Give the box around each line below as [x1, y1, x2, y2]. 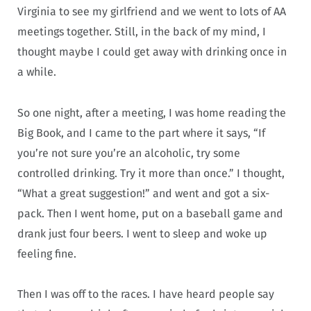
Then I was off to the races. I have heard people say [17, 287, 274, 301]
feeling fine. [17, 246, 76, 260]
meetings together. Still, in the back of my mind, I [17, 24, 266, 38]
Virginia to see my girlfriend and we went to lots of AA [17, 4, 286, 18]
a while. [17, 65, 56, 78]
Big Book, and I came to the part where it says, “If [17, 126, 265, 140]
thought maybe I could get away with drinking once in [17, 44, 287, 58]
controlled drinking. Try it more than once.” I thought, [17, 166, 285, 180]
